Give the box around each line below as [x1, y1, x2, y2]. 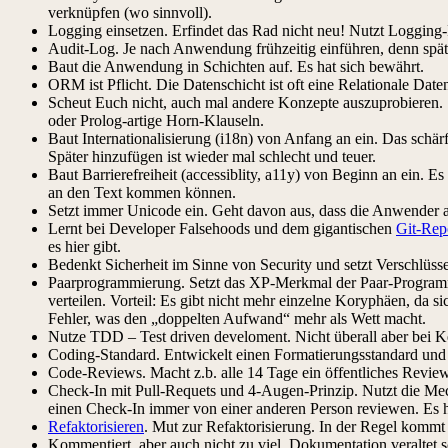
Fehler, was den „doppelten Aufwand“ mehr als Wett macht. [48, 309, 426, 327]
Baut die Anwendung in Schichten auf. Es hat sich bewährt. [48, 57, 424, 75]
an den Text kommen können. [48, 183, 236, 201]
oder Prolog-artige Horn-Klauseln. [48, 111, 264, 129]
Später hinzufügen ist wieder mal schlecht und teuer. [48, 147, 376, 165]
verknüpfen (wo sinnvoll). [48, 3, 212, 21]
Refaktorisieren [48, 417, 144, 435]
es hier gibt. [48, 237, 121, 255]
